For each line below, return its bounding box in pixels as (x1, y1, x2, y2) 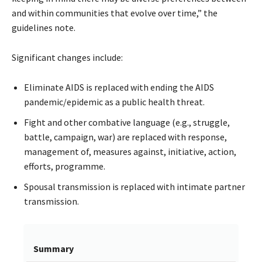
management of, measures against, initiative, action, (24, 146, 236, 158)
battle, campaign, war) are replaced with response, (24, 131, 227, 143)
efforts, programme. (24, 160, 105, 173)
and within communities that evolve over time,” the (12, 7, 218, 19)
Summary (33, 243, 74, 255)
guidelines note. (12, 22, 75, 34)
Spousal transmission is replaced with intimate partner (24, 181, 245, 193)
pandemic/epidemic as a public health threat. (24, 96, 205, 108)
